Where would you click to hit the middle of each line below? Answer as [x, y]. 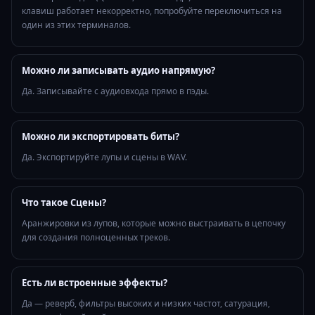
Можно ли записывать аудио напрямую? [118, 71]
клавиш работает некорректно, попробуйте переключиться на [152, 11]
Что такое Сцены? [64, 203]
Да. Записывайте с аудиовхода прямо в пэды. [115, 91]
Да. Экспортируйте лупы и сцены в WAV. [104, 157]
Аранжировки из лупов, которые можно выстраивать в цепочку [154, 224]
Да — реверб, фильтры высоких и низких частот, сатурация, [146, 304]
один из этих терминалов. [76, 25]
